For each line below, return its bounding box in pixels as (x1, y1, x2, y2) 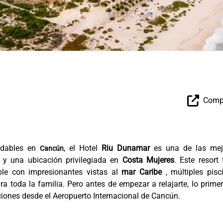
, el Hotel (64, 143, 102, 153)
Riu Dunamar (102, 143, 150, 153)
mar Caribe (121, 167, 162, 177)
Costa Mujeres (122, 155, 175, 165)
